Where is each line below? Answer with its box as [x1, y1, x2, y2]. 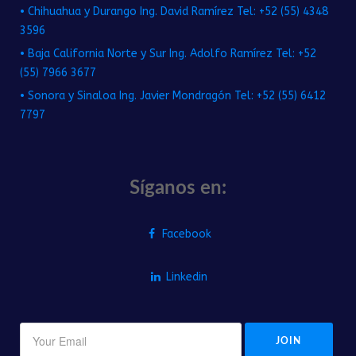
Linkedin [166, 270, 207, 284]
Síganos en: [130, 179, 226, 198]
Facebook [162, 227, 211, 241]
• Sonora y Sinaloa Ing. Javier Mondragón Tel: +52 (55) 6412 [20, 89, 326, 103]
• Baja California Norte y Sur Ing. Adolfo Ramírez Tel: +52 [20, 47, 316, 60]
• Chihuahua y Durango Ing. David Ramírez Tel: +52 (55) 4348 [20, 5, 328, 18]
